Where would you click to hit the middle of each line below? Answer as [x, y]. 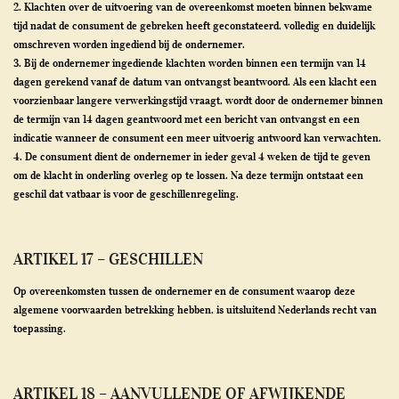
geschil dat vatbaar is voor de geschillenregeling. [126, 194]
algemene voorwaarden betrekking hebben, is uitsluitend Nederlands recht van [195, 309]
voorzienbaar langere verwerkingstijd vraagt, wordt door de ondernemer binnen [198, 100]
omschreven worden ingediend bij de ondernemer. [129, 44]
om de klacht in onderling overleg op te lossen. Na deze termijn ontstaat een [188, 175]
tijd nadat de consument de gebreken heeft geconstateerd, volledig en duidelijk [194, 25]
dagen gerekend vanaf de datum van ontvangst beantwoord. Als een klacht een [195, 81]
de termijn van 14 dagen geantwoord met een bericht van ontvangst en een [187, 119]
